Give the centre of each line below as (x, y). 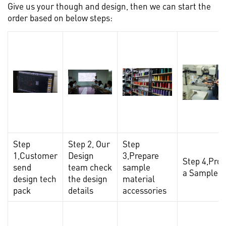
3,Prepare (141, 155)
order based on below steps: (60, 17)
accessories (145, 190)
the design (88, 178)
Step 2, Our (89, 144)
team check (90, 167)
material (139, 178)
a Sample (200, 172)
